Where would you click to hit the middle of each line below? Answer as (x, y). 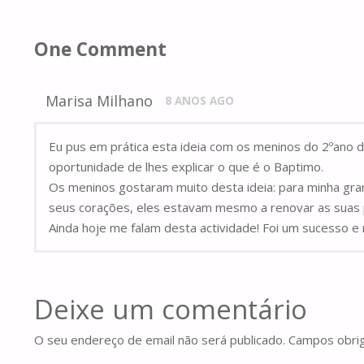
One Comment (100, 49)
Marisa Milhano (100, 101)
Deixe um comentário (171, 310)
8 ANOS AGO (199, 101)
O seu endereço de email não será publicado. (160, 340)
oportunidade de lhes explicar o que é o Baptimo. (186, 167)
